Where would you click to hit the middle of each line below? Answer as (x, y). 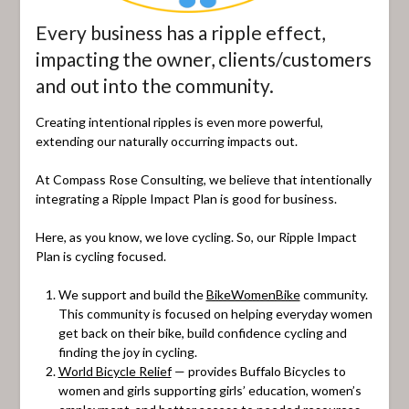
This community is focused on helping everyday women (215, 314)
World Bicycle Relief (115, 372)
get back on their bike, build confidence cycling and (202, 333)
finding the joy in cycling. (127, 352)
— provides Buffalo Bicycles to (258, 372)
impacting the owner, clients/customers (203, 59)
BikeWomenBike (253, 295)
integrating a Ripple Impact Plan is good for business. (186, 199)
